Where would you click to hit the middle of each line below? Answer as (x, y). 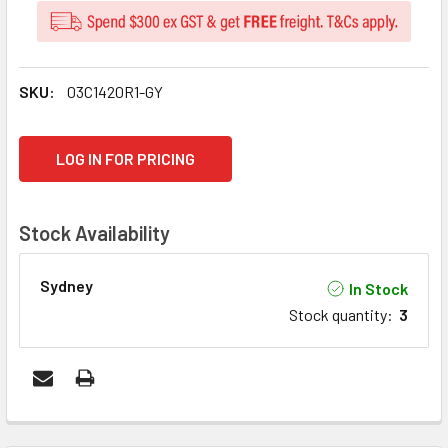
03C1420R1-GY (115, 92)
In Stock (378, 288)
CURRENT (53, 148)
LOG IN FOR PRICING (125, 159)
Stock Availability (94, 233)
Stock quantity (338, 315)
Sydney (66, 286)
